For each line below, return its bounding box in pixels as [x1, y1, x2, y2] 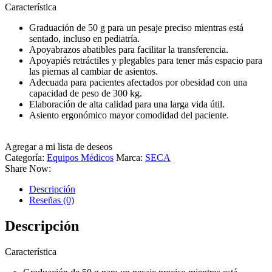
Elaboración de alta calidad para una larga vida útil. [29, 99, 225, 110]
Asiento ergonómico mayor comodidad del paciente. [29, 110, 229, 121]
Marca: [116, 152, 145, 163]
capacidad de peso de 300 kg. [29, 88, 142, 99]
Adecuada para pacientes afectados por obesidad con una [29, 77, 247, 88]
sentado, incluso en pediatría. [29, 33, 140, 44]
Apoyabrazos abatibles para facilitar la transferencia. [29, 44, 228, 55]
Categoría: [5, 152, 47, 163]
